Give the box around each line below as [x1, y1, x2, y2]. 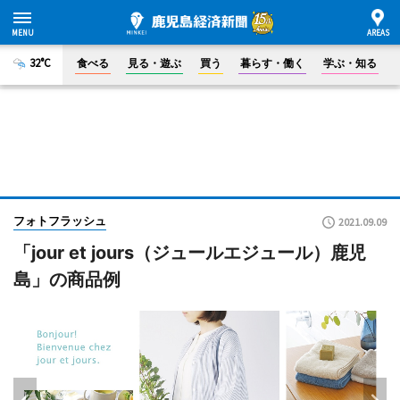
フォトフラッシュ [13, 213, 106, 228]
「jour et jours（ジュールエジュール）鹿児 [13, 242, 366, 263]
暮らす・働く [240, 56, 304, 70]
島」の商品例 [13, 269, 121, 290]
